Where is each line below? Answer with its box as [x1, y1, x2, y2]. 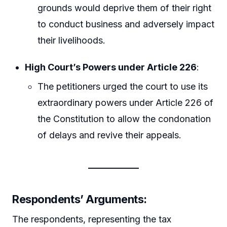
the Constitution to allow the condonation [37, 113, 211, 124]
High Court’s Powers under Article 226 [25, 62, 197, 73]
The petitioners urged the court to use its [37, 81, 208, 92]
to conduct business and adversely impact [37, 18, 215, 29]
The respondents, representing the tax [12, 213, 171, 224]
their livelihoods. [37, 34, 106, 46]
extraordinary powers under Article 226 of [37, 97, 214, 108]
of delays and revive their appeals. [37, 129, 182, 140]
